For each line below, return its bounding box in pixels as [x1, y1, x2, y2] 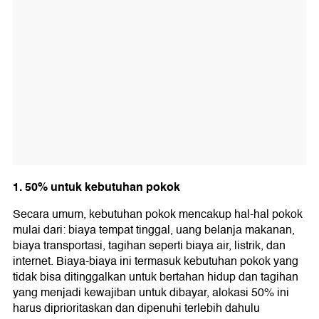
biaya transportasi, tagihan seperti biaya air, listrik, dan [13, 236, 286, 256]
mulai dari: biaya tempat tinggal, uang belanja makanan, [13, 221, 295, 240]
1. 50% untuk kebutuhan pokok [13, 177, 180, 197]
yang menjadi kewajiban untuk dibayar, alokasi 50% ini [13, 283, 289, 303]
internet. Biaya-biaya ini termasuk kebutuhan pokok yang [13, 252, 298, 271]
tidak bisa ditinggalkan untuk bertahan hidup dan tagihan [13, 268, 298, 287]
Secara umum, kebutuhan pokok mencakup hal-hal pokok [13, 205, 303, 224]
